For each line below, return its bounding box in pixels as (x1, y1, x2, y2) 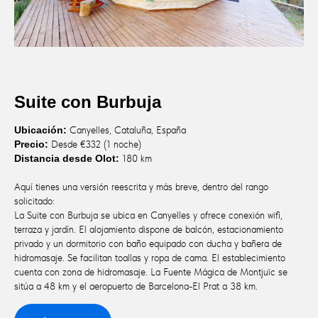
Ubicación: (14, 124, 67, 136)
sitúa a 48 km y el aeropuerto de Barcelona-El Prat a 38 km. (14, 280, 258, 292)
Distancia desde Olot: (14, 153, 119, 165)
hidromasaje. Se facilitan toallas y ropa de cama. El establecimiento (14, 252, 285, 264)
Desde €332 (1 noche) (48, 138, 141, 150)
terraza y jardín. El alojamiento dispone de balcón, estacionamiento (14, 224, 283, 236)
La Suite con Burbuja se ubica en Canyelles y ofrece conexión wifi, (14, 209, 283, 221)
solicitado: (14, 195, 55, 207)
